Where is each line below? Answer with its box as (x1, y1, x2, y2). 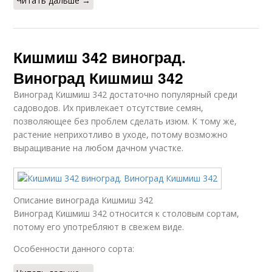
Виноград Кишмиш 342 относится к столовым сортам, (13, 208, 240, 220)
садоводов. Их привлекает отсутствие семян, (13, 102, 204, 114)
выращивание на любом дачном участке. (13, 142, 184, 154)
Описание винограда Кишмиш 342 (13, 194, 154, 206)
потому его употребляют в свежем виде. (13, 221, 185, 233)
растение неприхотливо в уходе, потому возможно (13, 129, 228, 141)
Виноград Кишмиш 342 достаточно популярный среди (13, 89, 238, 101)
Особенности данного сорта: (13, 243, 135, 255)
